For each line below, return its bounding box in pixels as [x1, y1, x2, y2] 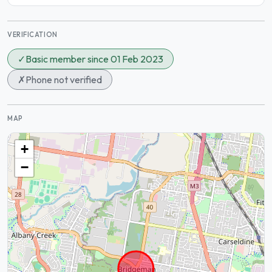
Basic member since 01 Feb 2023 [25, 53, 163, 65]
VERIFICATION [7, 30, 58, 39]
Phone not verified [25, 73, 102, 86]
